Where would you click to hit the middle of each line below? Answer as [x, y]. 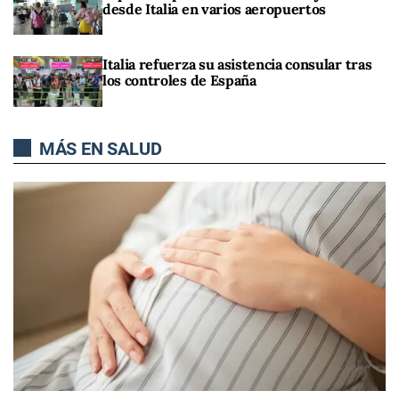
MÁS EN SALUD [98, 148]
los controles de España [179, 81]
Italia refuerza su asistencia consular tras [237, 65]
